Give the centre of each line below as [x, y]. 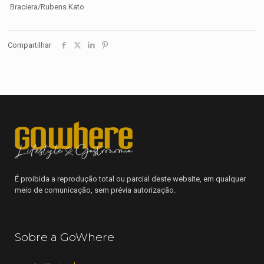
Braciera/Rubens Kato [47, 7]
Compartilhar [29, 45]
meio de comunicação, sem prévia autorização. [95, 190]
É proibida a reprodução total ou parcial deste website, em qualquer [130, 179]
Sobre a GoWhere [65, 237]
